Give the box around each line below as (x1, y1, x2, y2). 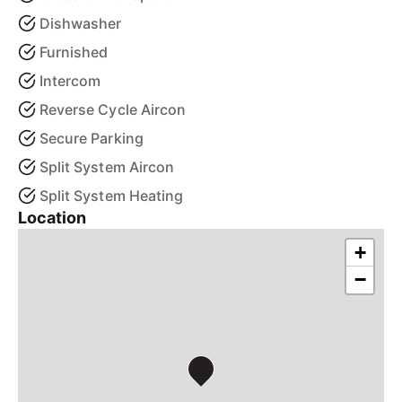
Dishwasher (39, 14, 122, 32)
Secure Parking (39, 129, 144, 147)
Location (18, 208, 87, 227)
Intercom (39, 72, 101, 90)
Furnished (39, 43, 109, 61)
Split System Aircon (39, 158, 174, 176)
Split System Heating (39, 187, 183, 205)
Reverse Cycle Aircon (39, 100, 186, 118)
